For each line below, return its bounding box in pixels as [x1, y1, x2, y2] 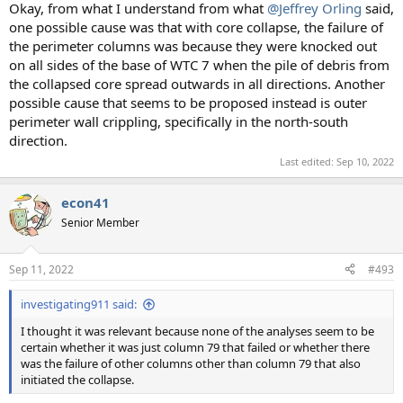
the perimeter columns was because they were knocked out [9, 36, 377, 55]
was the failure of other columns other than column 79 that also [21, 354, 361, 372]
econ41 [61, 193, 110, 212]
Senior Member [61, 215, 139, 231]
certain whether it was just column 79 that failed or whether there [21, 338, 370, 355]
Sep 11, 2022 [9, 261, 74, 277]
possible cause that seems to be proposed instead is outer [9, 93, 367, 112]
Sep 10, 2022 [336, 155, 394, 169]
